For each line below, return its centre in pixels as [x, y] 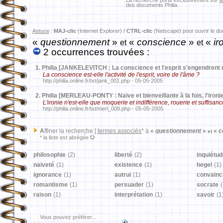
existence [128, 165]
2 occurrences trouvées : [95, 52]
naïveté [44, 165]
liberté [123, 155]
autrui [123, 175]
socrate [208, 185]
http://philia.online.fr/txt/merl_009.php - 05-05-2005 [98, 109]
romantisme [51, 185]
